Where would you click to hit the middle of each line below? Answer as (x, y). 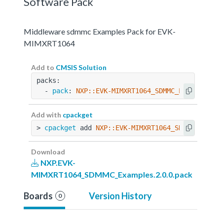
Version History (120, 196)
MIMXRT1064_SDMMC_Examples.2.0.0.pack (112, 174)
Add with (47, 114)
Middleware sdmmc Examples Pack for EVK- (100, 31)
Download (48, 151)
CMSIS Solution (81, 67)
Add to (43, 67)
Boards (38, 196)
